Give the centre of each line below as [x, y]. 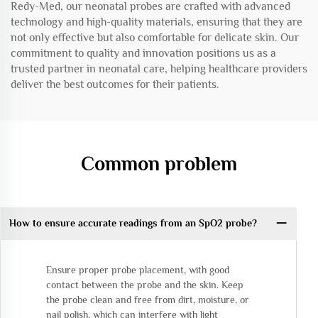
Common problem [159, 163]
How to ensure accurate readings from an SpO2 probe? [133, 223]
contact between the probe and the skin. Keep [145, 284]
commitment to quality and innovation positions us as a [143, 53]
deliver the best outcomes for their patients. [115, 84]
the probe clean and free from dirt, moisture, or [148, 299]
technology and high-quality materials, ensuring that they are [157, 22]
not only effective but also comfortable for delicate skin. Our [155, 37]
